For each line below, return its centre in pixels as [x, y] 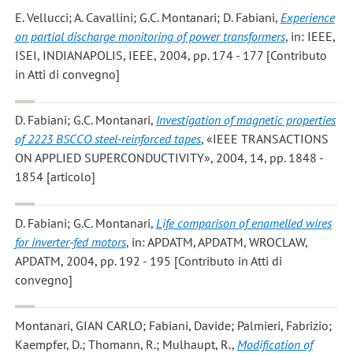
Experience [307, 18]
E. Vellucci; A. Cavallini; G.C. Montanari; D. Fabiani [145, 18]
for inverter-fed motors [70, 242]
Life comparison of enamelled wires [243, 223]
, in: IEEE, [310, 37]
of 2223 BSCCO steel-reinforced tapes [108, 139]
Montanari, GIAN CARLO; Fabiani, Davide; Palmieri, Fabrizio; [173, 326]
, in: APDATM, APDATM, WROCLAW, [217, 242]
